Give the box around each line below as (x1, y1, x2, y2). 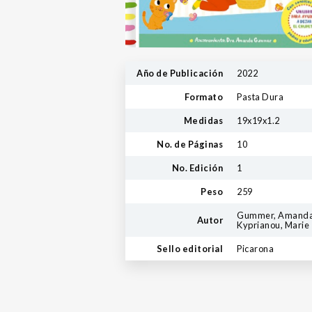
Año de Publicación (136, 67, 223, 79)
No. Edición (171, 162, 223, 173)
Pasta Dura (237, 91, 283, 102)
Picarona (237, 242, 274, 254)
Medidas (183, 114, 223, 126)
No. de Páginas (157, 138, 223, 150)
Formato (184, 91, 223, 102)
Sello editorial (156, 242, 223, 254)
